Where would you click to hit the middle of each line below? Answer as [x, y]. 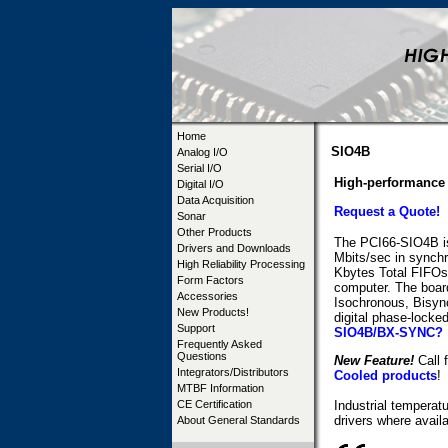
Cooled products [385, 376]
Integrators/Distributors [233, 372]
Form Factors [210, 280]
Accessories [207, 296]
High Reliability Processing [241, 264]
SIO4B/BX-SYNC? [388, 332]
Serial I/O [199, 168]
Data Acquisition [215, 200]
